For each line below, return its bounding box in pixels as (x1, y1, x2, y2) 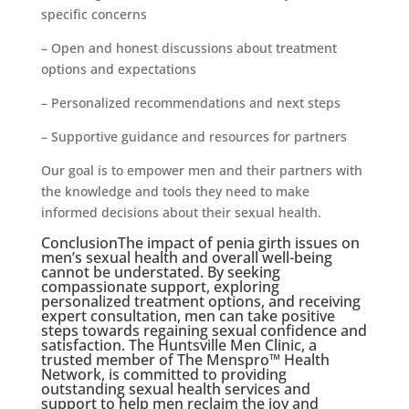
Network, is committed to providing (40, 363, 287, 384)
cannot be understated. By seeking (40, 261, 280, 282)
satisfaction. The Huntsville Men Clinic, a (40, 334, 317, 355)
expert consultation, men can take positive (40, 305, 335, 326)
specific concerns (40, 5, 147, 23)
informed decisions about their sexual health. (40, 203, 321, 221)
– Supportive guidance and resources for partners (40, 127, 347, 145)
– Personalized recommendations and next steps (40, 93, 341, 111)
